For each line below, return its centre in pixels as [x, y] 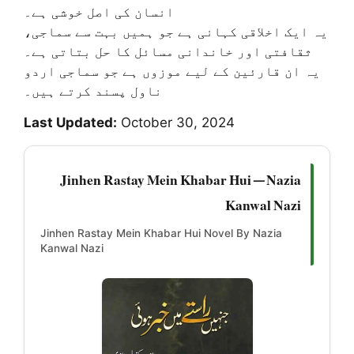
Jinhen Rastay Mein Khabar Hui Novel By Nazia [161, 233]
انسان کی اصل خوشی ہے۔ [99, 12]
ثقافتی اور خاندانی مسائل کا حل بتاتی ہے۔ [168, 52]
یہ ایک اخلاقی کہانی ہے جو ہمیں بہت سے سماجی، [176, 32]
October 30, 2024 [176, 123]
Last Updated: [70, 123]
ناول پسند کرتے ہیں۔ [93, 91]
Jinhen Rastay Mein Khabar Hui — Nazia [181, 175]
